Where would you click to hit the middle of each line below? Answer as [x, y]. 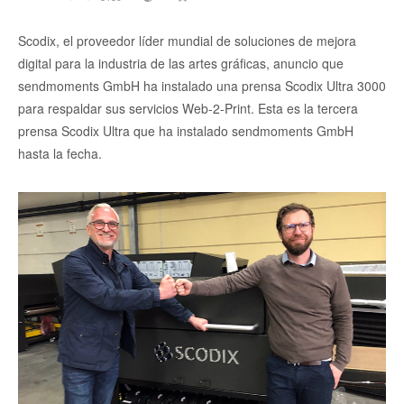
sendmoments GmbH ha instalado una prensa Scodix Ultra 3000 [202, 86]
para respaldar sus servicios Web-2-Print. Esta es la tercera [188, 109]
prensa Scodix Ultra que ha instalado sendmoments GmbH [186, 131]
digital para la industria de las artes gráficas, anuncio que [181, 64]
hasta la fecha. [60, 154]
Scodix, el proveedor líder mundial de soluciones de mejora [187, 41]
